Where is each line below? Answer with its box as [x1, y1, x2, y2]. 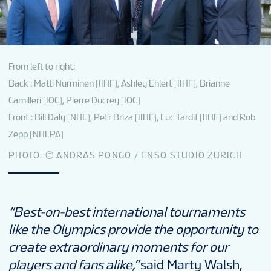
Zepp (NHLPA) [8, 129, 64, 140]
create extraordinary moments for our [8, 240, 229, 255]
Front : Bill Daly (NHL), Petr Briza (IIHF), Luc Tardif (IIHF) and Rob [8, 113, 255, 123]
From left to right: [8, 62, 75, 72]
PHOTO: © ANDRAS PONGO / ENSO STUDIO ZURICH [8, 150, 243, 160]
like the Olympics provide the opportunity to [8, 223, 258, 237]
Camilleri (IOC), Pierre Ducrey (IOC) [8, 96, 140, 106]
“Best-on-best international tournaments [8, 205, 245, 220]
